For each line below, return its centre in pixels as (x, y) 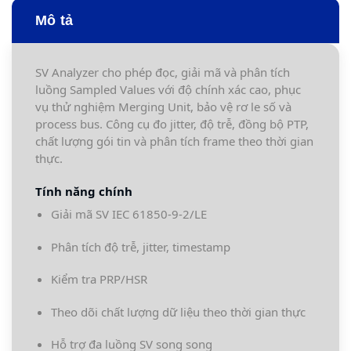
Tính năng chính (84, 191)
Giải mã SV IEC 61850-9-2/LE (128, 214)
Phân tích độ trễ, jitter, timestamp (140, 246)
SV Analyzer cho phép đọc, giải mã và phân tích (163, 72)
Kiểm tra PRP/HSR (99, 279)
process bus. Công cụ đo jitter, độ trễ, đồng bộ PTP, (172, 124)
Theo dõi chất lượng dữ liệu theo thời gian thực (178, 311)
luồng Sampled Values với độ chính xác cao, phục (168, 90)
